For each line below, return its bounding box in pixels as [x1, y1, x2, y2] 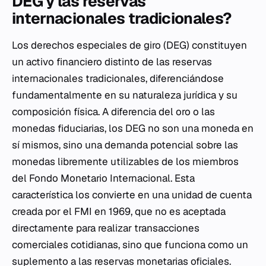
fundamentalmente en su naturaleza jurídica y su [12, 88, 237, 102]
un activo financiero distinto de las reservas [12, 55, 212, 68]
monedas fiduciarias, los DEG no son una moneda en [12, 122, 254, 135]
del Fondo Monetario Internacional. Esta [12, 172, 195, 185]
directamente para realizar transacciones [12, 221, 199, 235]
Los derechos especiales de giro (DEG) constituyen [12, 39, 247, 52]
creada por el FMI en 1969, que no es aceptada [12, 205, 226, 218]
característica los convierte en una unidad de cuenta [12, 188, 252, 201]
